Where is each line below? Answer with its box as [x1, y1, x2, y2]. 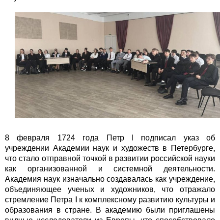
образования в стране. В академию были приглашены [5, 205, 215, 214]
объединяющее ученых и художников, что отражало [5, 185, 215, 193]
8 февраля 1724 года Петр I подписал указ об [5, 133, 215, 142]
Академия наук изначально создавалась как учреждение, [5, 174, 215, 183]
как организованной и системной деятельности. [5, 164, 215, 173]
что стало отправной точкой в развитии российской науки [5, 154, 215, 163]
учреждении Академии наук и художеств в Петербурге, [5, 143, 215, 152]
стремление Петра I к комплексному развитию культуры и [5, 195, 215, 204]
